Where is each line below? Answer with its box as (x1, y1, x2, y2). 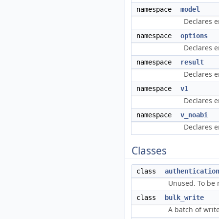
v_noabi (180, 111, 208, 119)
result (180, 58, 204, 66)
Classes (131, 144, 167, 158)
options (180, 32, 208, 40)
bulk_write (165, 194, 204, 202)
